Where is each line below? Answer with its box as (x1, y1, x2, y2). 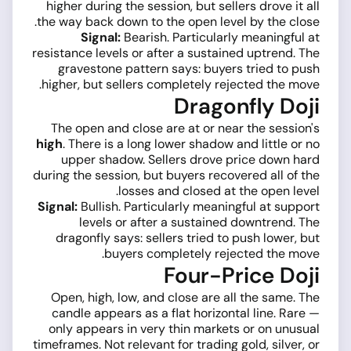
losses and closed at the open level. (118, 183, 320, 200)
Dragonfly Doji (174, 92, 320, 121)
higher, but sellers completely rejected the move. (42, 76, 320, 93)
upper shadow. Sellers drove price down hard (61, 151, 320, 168)
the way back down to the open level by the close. (37, 13, 320, 31)
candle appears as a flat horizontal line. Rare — (52, 305, 320, 322)
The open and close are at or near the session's (51, 120, 320, 137)
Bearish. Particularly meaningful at (121, 29, 320, 46)
